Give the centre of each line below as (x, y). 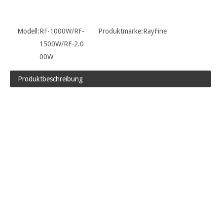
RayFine (155, 31)
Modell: (28, 31)
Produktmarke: (121, 31)
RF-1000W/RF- (62, 31)
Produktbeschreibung (50, 79)
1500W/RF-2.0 (62, 44)
